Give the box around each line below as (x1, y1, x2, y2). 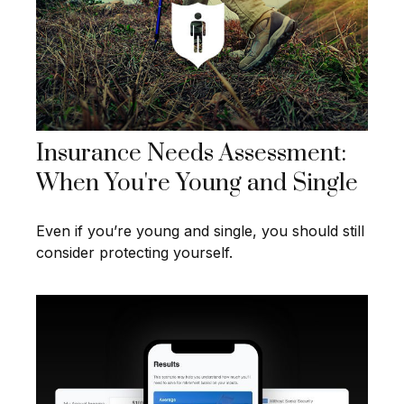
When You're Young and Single (36, 169, 358, 199)
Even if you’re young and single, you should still (36, 222, 364, 241)
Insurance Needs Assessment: (36, 139, 346, 170)
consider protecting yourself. (36, 243, 233, 262)
